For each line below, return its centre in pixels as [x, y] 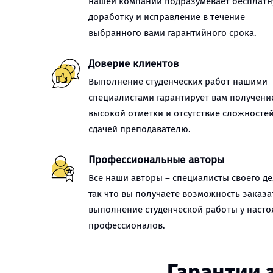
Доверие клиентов [134, 64]
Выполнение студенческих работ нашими [178, 82]
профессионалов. [127, 225]
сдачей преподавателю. [140, 129]
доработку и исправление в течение [167, 17]
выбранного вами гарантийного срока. [172, 33]
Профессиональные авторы [156, 160]
